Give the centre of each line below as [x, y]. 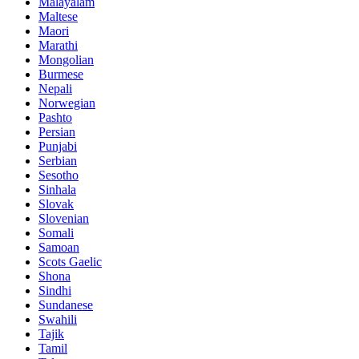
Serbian [58, 160]
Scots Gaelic [70, 261]
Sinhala [57, 189]
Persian [57, 131]
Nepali [55, 88]
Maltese [58, 16]
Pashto [55, 117]
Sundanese [66, 305]
